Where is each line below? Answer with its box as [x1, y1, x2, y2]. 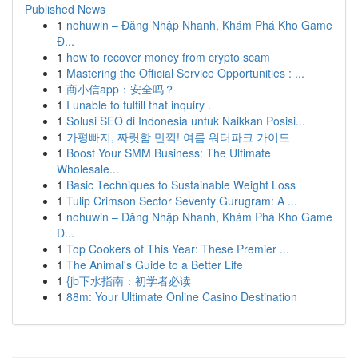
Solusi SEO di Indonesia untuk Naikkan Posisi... [66, 113, 305, 129]
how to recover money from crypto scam [66, 49, 270, 65]
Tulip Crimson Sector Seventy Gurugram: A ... [66, 193, 297, 209]
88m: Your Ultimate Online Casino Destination [66, 288, 297, 304]
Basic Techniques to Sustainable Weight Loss [66, 177, 296, 193]
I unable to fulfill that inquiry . [66, 97, 211, 113]
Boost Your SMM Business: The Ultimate [66, 145, 271, 161]
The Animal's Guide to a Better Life [66, 257, 243, 272]
